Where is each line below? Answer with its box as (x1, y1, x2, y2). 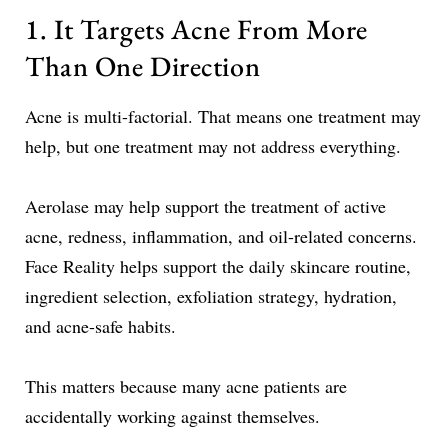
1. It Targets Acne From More (25, 10, 368, 47)
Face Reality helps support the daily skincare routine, (25, 253, 411, 278)
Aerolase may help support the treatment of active (25, 193, 386, 218)
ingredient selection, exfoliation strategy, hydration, (25, 283, 397, 308)
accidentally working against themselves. (25, 403, 320, 428)
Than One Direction (25, 47, 261, 84)
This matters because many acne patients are (25, 373, 347, 398)
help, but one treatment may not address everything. (25, 133, 401, 158)
